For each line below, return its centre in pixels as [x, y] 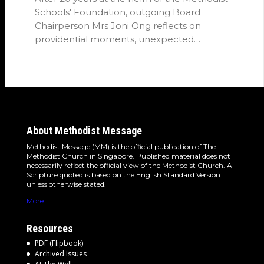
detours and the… [74, 53]
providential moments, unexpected [115, 39]
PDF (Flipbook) [59, 243]
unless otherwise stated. [66, 184]
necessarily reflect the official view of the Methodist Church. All [131, 166]
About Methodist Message [84, 131]
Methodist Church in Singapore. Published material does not [128, 156]
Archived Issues [60, 254]
